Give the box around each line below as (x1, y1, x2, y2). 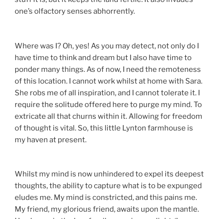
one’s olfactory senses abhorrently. (15, 7, 135, 16)
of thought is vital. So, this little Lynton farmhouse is (15, 123, 193, 132)
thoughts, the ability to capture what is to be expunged (15, 181, 202, 191)
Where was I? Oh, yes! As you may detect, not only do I (15, 41, 199, 50)
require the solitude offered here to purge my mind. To (15, 100, 202, 109)
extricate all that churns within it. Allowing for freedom (15, 111, 202, 121)
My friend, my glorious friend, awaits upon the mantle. (15, 205, 199, 214)
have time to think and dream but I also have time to (15, 53, 192, 62)
